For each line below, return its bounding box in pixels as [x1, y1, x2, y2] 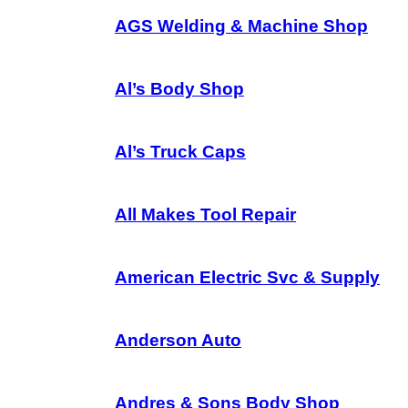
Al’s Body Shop [115, 79, 244, 98]
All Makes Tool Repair [115, 205, 296, 224]
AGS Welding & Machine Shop [115, 16, 368, 36]
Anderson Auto [115, 331, 241, 350]
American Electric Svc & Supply [115, 268, 380, 287]
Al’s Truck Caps [115, 142, 246, 161]
